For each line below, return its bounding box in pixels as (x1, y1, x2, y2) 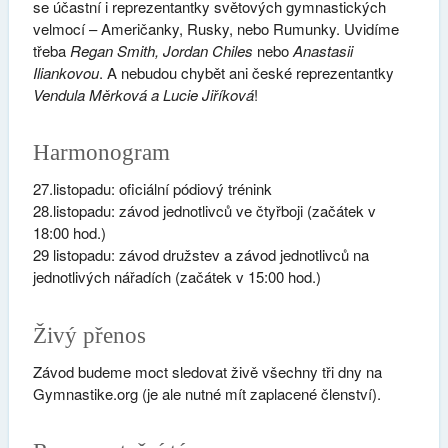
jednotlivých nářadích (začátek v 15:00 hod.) (32, 266, 321, 288)
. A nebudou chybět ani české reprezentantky (98, 61, 394, 83)
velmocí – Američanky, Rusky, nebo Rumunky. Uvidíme (32, 17, 399, 39)
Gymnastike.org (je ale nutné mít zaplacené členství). (32, 382, 381, 404)
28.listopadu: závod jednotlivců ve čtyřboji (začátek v (32, 200, 376, 222)
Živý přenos (32, 322, 146, 348)
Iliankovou (32, 61, 99, 83)
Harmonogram (32, 140, 170, 166)
